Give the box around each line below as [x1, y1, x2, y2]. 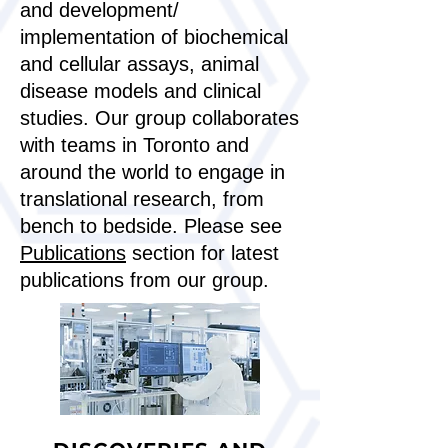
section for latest [126, 242, 279, 264]
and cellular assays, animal [20, 53, 259, 75]
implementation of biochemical [20, 26, 288, 48]
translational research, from [20, 188, 264, 210]
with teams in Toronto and [20, 134, 249, 156]
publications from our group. [20, 269, 269, 291]
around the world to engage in [20, 161, 285, 183]
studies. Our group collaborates [20, 107, 299, 129]
